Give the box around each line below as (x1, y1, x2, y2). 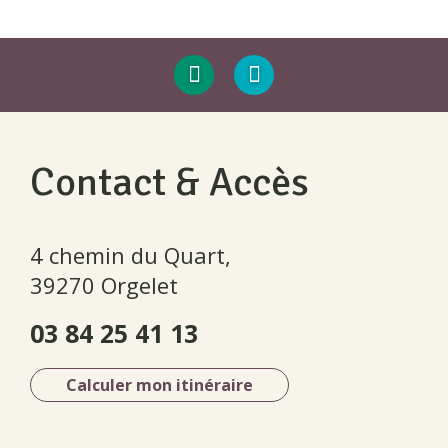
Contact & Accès (30, 157, 309, 208)
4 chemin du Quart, (30, 240, 231, 271)
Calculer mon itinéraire (66, 374, 253, 397)
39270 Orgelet (30, 270, 178, 301)
